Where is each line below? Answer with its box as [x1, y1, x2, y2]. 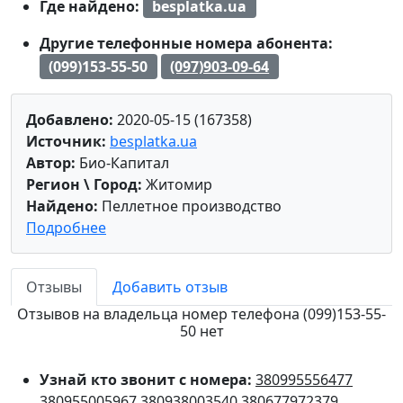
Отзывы [26, 276, 82, 297]
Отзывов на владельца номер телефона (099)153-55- [17, 303, 386, 324]
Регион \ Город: [26, 174, 142, 194]
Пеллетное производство [98, 195, 282, 216]
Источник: [26, 130, 106, 151]
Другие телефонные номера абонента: [40, 33, 333, 54]
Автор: [26, 152, 76, 173]
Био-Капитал [76, 152, 169, 173]
